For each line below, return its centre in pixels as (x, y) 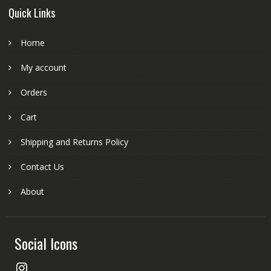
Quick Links (31, 13)
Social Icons (46, 243)
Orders (34, 93)
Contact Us (42, 167)
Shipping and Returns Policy (74, 142)
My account (43, 68)
